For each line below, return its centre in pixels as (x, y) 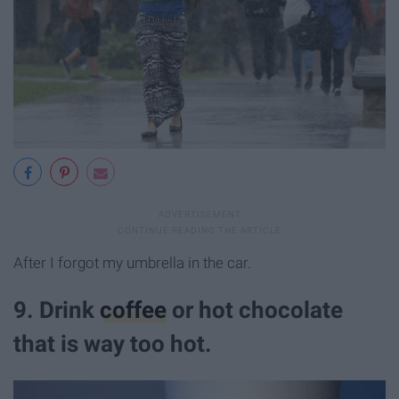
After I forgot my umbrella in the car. (132, 263)
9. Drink (57, 310)
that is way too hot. (113, 344)
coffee (133, 310)
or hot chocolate (255, 310)
